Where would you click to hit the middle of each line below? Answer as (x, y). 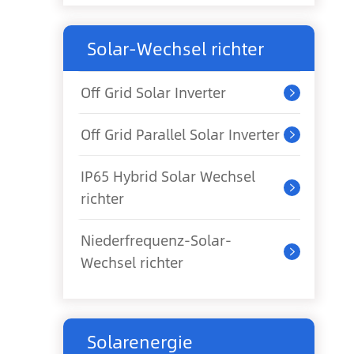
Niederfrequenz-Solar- (156, 240)
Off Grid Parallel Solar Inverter (180, 134)
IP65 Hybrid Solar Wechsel (168, 176)
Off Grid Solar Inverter (153, 92)
